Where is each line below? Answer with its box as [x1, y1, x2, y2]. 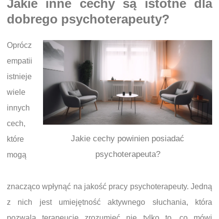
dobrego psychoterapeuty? [7, 12, 170, 26]
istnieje [7, 72, 32, 81]
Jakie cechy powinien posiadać [71, 134, 184, 144]
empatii [7, 56, 32, 65]
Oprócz [7, 41, 32, 49]
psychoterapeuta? [95, 150, 160, 159]
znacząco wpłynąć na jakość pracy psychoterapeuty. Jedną [7, 182, 212, 191]
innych [7, 103, 30, 112]
